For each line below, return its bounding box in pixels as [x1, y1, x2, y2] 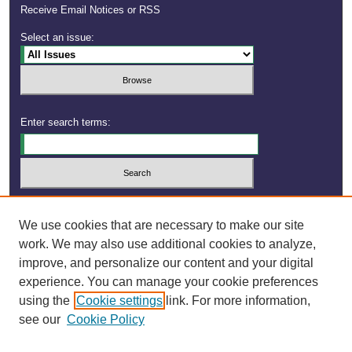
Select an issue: [20, 31, 95, 43]
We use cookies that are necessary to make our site [19, 218, 304, 232]
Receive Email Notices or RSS [20, 3, 161, 16]
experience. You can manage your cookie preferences [19, 275, 318, 288]
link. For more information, [163, 294, 310, 307]
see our [19, 313, 60, 326]
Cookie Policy [67, 313, 145, 326]
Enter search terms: [20, 116, 112, 129]
